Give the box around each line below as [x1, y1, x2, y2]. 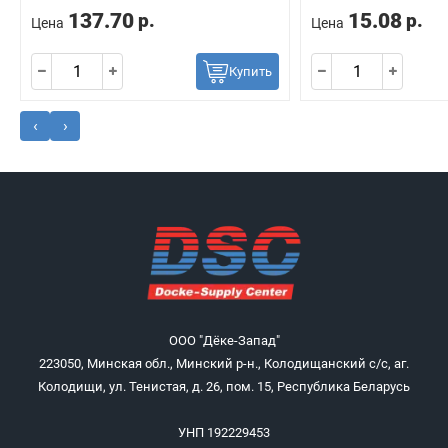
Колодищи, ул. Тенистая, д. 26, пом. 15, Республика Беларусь [38, 379, 410, 394]
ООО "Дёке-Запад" [168, 333, 280, 348]
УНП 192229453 [178, 425, 270, 440]
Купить [229, 63, 272, 79]
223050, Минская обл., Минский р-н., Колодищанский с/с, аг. [39, 356, 409, 371]
